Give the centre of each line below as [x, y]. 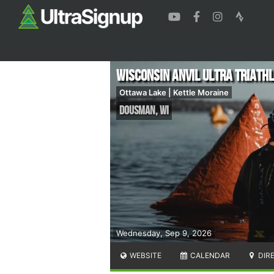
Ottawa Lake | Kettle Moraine [174, 92]
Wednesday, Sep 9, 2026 [164, 233]
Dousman [137, 110]
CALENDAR [209, 255]
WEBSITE [145, 255]
